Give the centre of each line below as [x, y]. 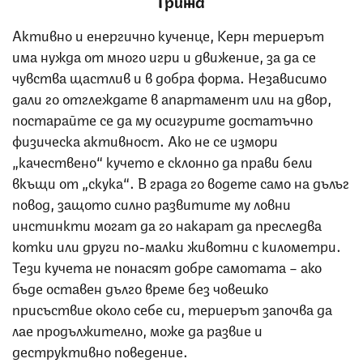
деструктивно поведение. [102, 350]
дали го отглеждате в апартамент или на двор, [172, 97]
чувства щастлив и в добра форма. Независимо [169, 76]
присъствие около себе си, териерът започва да [172, 307]
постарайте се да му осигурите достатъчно [162, 118]
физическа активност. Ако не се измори [145, 139]
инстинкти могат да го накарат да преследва [167, 223]
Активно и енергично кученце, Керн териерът [168, 34]
